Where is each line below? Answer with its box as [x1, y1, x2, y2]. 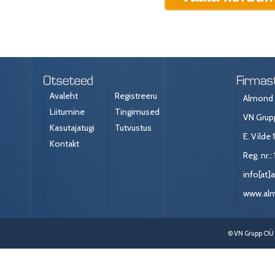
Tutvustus [115, 122, 152, 133]
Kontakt [50, 137, 79, 149]
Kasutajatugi [50, 122, 95, 133]
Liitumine [50, 106, 85, 117]
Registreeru [115, 90, 157, 101]
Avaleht [50, 90, 78, 101]
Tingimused [115, 106, 160, 117]
